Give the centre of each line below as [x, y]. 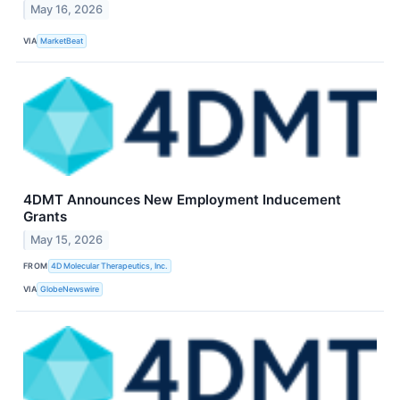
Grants [45, 217]
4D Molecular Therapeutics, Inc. [110, 266]
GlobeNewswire [70, 289]
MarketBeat [62, 40]
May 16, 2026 [67, 10]
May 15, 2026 [67, 239]
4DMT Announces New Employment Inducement [182, 200]
